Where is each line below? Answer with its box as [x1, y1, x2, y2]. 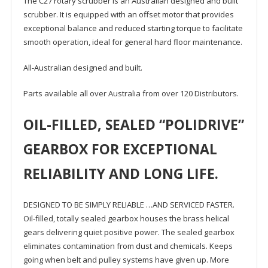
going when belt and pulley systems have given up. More [23, 254, 229, 266]
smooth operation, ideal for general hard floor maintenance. [23, 36, 242, 48]
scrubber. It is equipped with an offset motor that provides [23, 9, 234, 20]
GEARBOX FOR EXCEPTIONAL [23, 139, 217, 159]
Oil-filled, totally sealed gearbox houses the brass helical [23, 213, 229, 224]
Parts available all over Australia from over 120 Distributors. [23, 88, 239, 99]
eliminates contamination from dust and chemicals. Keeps [23, 240, 233, 252]
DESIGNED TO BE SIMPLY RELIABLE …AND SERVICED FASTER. [23, 199, 234, 211]
